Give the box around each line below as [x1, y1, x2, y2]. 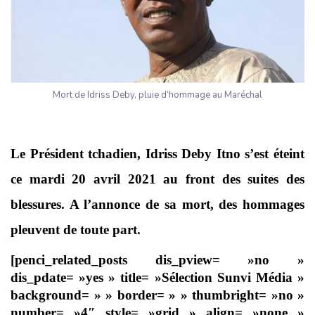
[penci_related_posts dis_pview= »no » [11, 252, 304, 268]
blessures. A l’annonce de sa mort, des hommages [11, 197, 304, 212]
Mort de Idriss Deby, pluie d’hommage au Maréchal [53, 89, 262, 102]
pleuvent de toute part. [11, 222, 141, 238]
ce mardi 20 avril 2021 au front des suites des [11, 172, 304, 187]
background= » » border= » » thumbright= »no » [11, 288, 304, 303]
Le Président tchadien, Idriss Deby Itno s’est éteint [11, 146, 304, 162]
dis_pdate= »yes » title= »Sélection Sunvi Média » [11, 270, 304, 285]
